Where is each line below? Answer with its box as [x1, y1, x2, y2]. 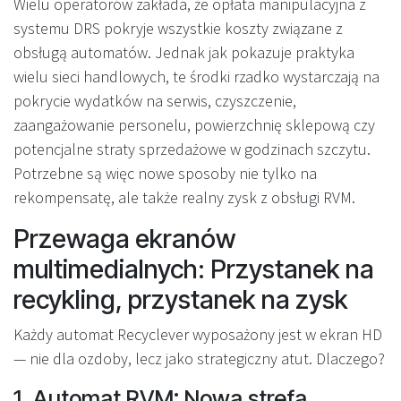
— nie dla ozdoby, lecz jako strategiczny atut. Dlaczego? [13, 347, 385, 369]
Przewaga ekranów [13, 222, 235, 254]
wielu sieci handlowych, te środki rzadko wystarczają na [13, 65, 380, 87]
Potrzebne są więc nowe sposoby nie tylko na [13, 162, 317, 183]
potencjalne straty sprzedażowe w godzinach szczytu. [13, 138, 371, 159]
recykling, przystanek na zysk [13, 283, 348, 315]
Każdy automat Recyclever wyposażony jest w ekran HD [13, 323, 382, 345]
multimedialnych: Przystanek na [13, 252, 374, 285]
